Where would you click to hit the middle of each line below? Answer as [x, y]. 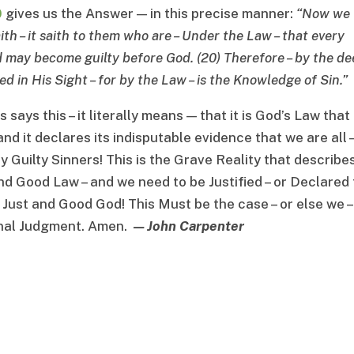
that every [313, 36]
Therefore [254, 58]
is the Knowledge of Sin [268, 80]
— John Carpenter [186, 226]
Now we [326, 14]
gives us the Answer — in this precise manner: [149, 14]
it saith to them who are [100, 36]
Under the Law [227, 36]
